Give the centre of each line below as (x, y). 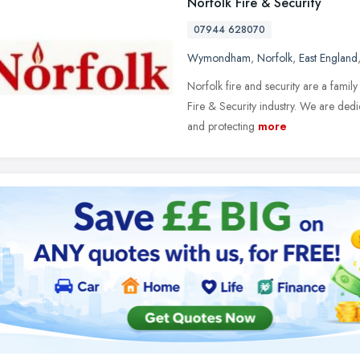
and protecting (221, 126)
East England (328, 58)
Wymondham (219, 58)
